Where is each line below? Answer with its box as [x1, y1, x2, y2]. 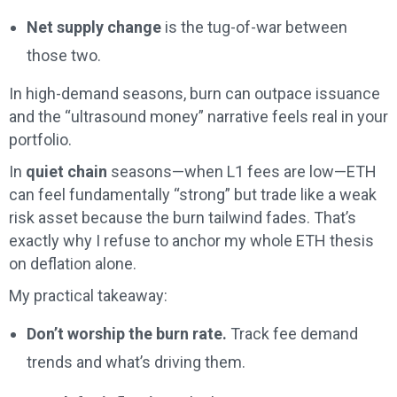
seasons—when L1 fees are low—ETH [107, 162, 377, 182]
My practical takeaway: [9, 286, 167, 306]
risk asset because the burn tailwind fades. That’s [9, 208, 356, 228]
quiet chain [26, 162, 107, 182]
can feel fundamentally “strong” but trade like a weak [9, 185, 377, 205]
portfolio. [9, 130, 72, 150]
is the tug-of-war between [161, 18, 347, 37]
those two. [27, 46, 101, 66]
